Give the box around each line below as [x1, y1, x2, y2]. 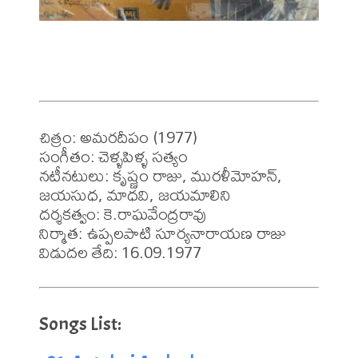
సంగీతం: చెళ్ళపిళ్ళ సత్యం [39, 139, 192, 173]
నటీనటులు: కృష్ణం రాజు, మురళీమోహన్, [39, 158, 282, 192]
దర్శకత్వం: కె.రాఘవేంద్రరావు [39, 197, 207, 230]
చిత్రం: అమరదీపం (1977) [39, 120, 197, 153]
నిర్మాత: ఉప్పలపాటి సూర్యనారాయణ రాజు [39, 216, 286, 249]
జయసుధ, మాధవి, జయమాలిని [39, 177, 231, 211]
